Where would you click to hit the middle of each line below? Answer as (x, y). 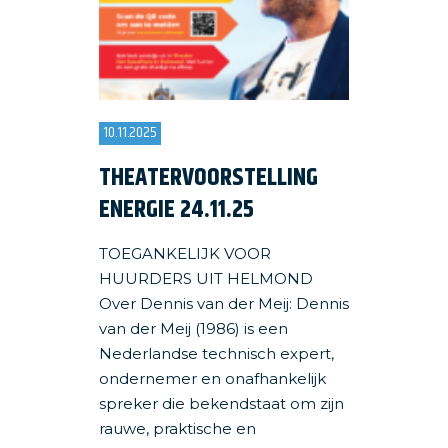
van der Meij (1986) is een (193, 328)
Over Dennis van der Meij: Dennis (224, 303)
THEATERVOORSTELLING (208, 178)
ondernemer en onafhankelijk (212, 378)
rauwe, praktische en (177, 428)
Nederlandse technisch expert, (216, 353)
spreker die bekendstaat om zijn (221, 403)
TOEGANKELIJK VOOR (185, 253)
